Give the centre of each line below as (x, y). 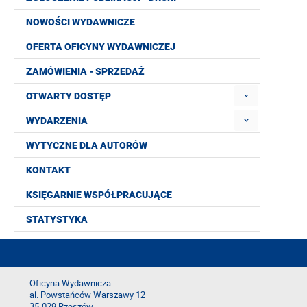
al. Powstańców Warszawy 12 (87, 295)
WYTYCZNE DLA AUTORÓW (87, 146)
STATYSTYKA (57, 220)
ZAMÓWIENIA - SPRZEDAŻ (85, 72)
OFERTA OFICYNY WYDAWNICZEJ (101, 47)
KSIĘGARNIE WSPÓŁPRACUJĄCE (99, 195)
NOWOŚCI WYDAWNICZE (81, 22)
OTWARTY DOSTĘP (69, 96)
